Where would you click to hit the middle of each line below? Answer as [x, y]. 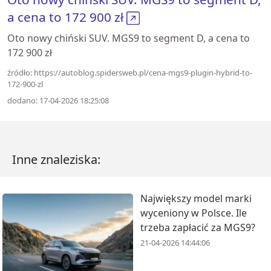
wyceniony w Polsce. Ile [194, 213]
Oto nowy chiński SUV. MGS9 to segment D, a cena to [129, 38]
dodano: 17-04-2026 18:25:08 [58, 100]
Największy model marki [196, 198]
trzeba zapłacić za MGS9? [198, 227]
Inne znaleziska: [56, 159]
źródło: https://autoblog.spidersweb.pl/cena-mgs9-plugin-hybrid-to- [130, 72]
